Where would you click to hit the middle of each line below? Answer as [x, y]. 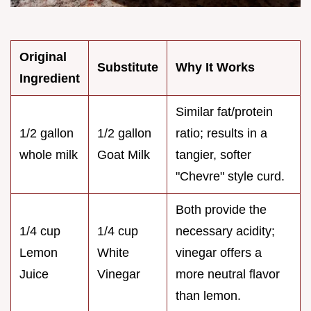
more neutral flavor [228, 274]
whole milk [49, 154]
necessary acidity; [225, 231]
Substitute [128, 67]
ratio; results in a [221, 133]
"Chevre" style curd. [230, 176]
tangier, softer [213, 154]
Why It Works [215, 67]
